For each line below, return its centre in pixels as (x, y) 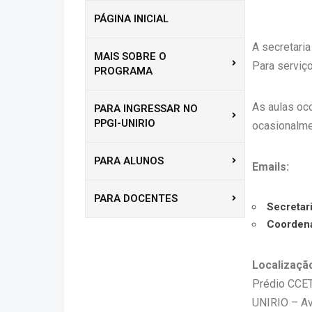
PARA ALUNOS (129, 161)
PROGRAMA (123, 71)
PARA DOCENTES (136, 198)
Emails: (271, 167)
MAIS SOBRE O (130, 56)
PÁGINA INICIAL (131, 19)
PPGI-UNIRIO (125, 123)
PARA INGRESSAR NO (146, 109)
